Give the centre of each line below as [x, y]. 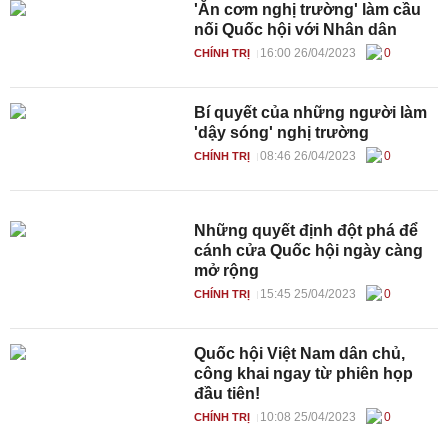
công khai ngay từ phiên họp [304, 373]
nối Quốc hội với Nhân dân [296, 29]
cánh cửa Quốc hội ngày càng [309, 250]
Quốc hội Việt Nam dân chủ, [300, 353]
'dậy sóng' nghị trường [282, 132]
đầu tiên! [227, 393]
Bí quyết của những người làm [311, 112]
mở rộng [227, 270]
